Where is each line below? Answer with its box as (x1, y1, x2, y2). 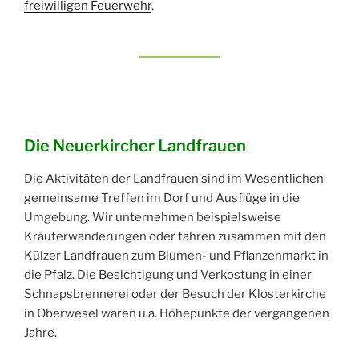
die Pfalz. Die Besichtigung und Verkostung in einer (24, 268, 312, 283)
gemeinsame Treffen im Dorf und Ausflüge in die (24, 191, 300, 206)
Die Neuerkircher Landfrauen (24, 136, 246, 156)
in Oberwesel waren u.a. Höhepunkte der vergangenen (24, 306, 329, 321)
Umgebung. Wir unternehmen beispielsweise (24, 210, 281, 225)
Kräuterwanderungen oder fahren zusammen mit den (24, 229, 326, 244)
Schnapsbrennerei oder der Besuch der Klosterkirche (24, 287, 326, 302)
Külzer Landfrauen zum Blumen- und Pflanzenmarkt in (24, 248, 329, 264)
